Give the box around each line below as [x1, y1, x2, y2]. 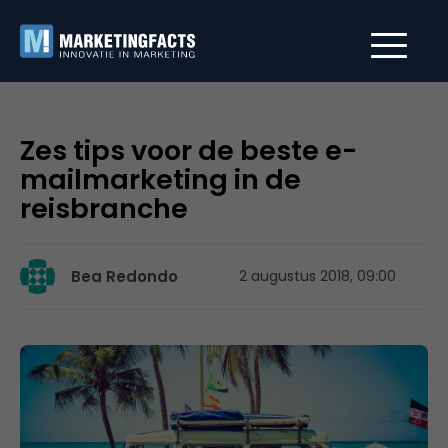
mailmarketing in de [20, 161, 301, 198]
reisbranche [20, 190, 188, 227]
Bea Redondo [71, 266, 178, 287]
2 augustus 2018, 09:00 [239, 266, 396, 286]
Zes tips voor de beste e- [20, 132, 357, 169]
